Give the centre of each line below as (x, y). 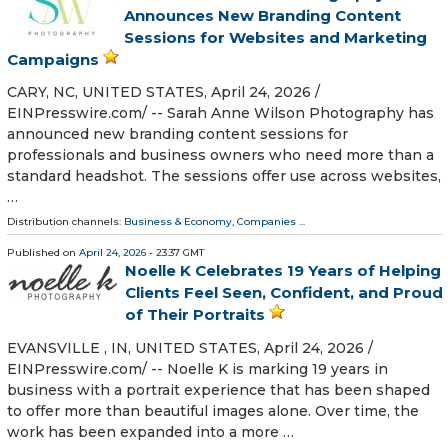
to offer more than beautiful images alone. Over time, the (213, 410)
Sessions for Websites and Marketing (275, 38)
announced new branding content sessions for (177, 134)
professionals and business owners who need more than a (220, 155)
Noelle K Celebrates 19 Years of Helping (283, 271)
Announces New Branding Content (262, 16)
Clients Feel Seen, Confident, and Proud (284, 293)
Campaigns (53, 60)
